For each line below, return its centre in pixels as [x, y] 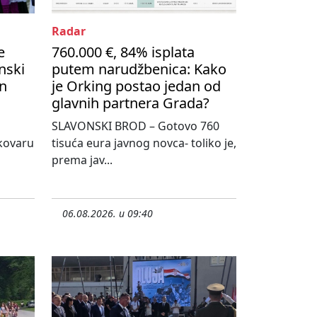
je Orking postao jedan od [136, 86]
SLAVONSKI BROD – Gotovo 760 [136, 126]
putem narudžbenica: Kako [139, 69]
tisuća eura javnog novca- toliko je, [144, 143]
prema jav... [82, 160]
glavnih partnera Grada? [131, 103]
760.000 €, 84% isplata [123, 52]
